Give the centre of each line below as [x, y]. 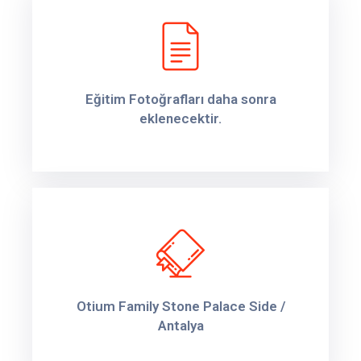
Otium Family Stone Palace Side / [180, 306]
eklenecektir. [180, 118]
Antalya [180, 325]
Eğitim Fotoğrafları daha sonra [180, 99]
